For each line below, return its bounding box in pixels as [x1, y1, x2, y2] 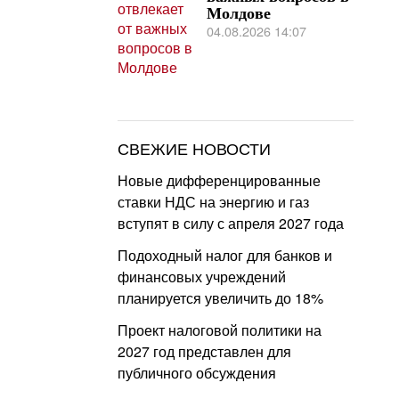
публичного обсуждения [118, 362, 276, 383]
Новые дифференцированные [118, 169, 321, 191]
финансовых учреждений [118, 265, 286, 287]
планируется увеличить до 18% [118, 287, 323, 308]
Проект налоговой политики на [118, 319, 322, 340]
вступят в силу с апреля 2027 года [118, 212, 344, 233]
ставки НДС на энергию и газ [118, 191, 309, 212]
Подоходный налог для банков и [118, 244, 332, 265]
